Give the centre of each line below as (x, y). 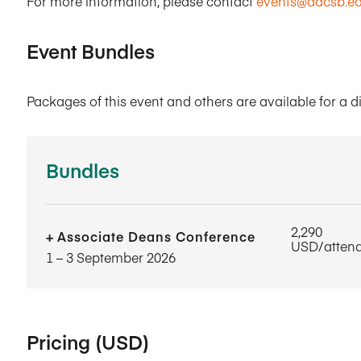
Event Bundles (91, 50)
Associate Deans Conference (156, 236)
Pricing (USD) (88, 341)
